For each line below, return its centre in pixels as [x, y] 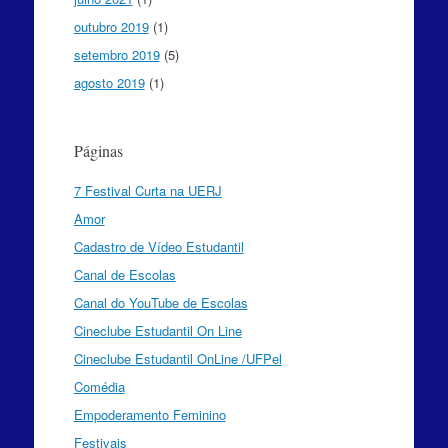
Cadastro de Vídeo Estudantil [158, 246]
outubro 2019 [111, 26]
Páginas [98, 150]
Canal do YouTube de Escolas [160, 302]
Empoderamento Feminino [149, 414]
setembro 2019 [116, 54]
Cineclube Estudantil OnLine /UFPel [177, 358]
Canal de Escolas [124, 274]
